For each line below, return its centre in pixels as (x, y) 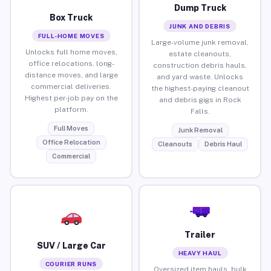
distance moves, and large (71, 75)
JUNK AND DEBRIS (200, 26)
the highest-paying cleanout (200, 88)
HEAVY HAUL (200, 253)
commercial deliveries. (71, 86)
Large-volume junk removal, (200, 42)
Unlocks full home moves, (71, 52)
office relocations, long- (71, 63)
